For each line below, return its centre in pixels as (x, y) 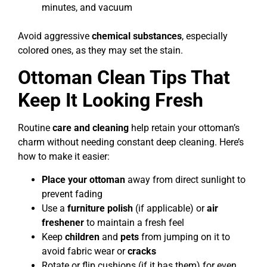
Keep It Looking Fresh (111, 100)
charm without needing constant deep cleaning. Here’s (131, 142)
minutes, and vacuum (87, 7)
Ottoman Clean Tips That (124, 78)
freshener (63, 222)
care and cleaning (91, 128)
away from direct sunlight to (185, 179)
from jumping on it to (184, 237)
